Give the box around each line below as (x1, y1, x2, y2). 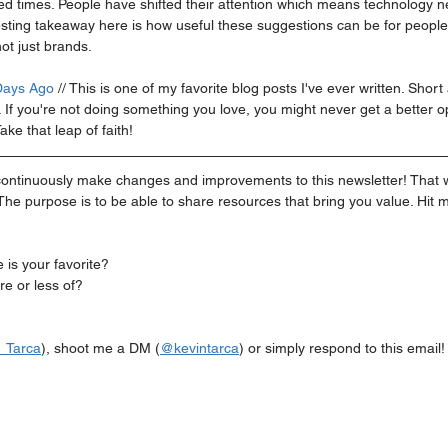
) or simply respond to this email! (239, 340, 445, 356)
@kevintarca (160, 340, 239, 356)
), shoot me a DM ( (41, 340, 160, 356)
